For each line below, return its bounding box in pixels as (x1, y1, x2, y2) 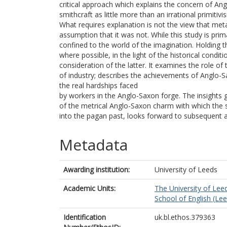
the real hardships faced (59, 81, 138, 90)
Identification (63, 212, 106, 222)
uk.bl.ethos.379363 (155, 212, 215, 222)
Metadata (59, 134, 128, 155)
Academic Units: (63, 183, 116, 193)
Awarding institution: (63, 165, 130, 174)
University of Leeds (155, 165, 217, 174)
